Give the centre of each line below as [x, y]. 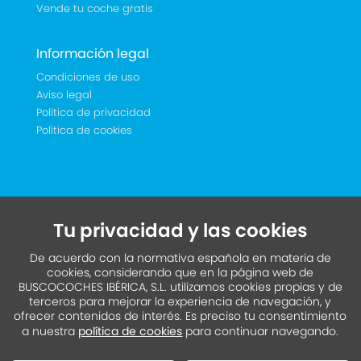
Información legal [92, 54]
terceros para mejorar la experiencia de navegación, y [180, 301]
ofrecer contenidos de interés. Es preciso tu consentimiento [180, 316]
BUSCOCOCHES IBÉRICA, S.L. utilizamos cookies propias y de [180, 287]
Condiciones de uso [87, 77]
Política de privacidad [93, 112]
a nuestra [50, 331]
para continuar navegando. [261, 331]
